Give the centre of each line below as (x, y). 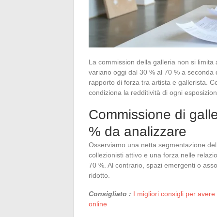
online (98, 204)
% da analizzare (138, 131)
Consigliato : (110, 194)
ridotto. (99, 175)
